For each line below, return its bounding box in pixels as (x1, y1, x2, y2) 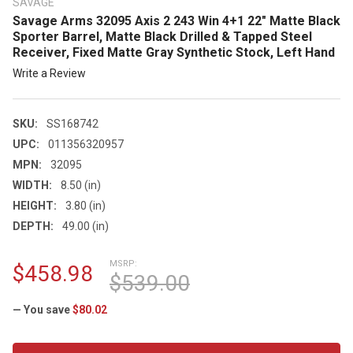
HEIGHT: (13, 199, 57, 212)
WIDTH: (13, 178, 52, 191)
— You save (13, 303, 70, 316)
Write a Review (13, 66, 86, 80)
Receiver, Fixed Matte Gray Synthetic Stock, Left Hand (13, 45, 335, 61)
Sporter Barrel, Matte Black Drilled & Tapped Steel (13, 29, 312, 45)
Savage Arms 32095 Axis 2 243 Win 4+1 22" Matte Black (13, 13, 340, 29)
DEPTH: (13, 219, 54, 232)
